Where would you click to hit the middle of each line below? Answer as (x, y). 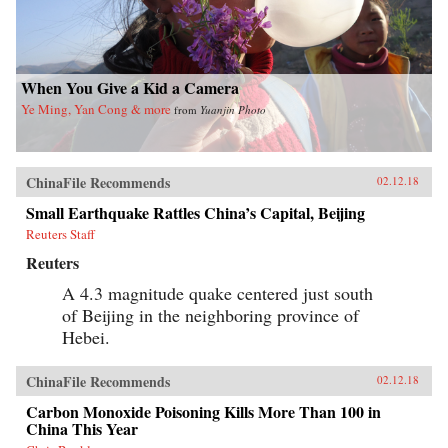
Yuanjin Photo (233, 110)
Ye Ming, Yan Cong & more (96, 109)
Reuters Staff (60, 234)
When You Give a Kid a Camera (130, 88)
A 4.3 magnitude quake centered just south (217, 293)
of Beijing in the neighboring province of (210, 315)
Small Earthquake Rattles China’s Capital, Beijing (195, 213)
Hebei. (86, 337)
